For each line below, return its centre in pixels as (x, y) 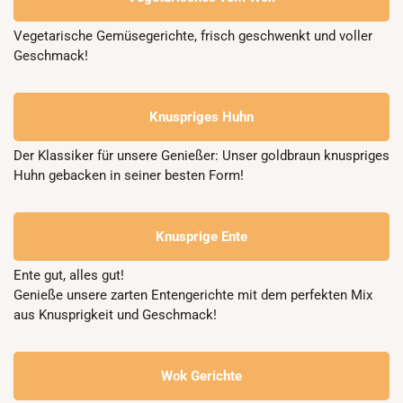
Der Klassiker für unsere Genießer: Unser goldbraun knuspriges (201, 156)
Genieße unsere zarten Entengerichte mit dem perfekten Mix (193, 295)
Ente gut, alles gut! (71, 275)
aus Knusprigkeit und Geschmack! (115, 315)
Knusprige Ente (201, 237)
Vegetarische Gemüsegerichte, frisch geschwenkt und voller (193, 36)
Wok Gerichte (201, 376)
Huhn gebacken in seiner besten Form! (129, 175)
